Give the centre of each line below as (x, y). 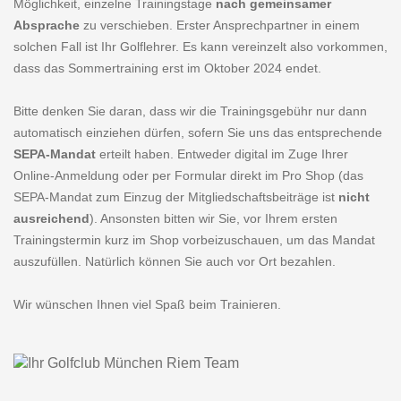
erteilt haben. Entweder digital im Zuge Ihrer (222, 154)
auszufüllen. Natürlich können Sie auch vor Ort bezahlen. (175, 261)
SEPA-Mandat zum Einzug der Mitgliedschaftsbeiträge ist (176, 197)
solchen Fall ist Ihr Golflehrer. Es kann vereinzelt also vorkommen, (200, 47)
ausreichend (51, 218)
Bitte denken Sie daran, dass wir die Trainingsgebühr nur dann (190, 111)
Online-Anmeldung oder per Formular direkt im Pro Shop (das (188, 175)
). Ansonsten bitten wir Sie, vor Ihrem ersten (213, 218)
